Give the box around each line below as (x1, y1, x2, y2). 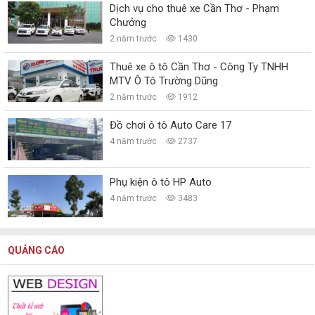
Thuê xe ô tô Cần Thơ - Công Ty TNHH (110, 60, 289, 74)
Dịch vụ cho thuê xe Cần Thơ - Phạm (110, 2, 280, 15)
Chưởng (110, 16, 147, 30)
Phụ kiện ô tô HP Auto (110, 176, 212, 189)
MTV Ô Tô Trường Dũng (110, 75, 219, 88)
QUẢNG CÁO (8, 245, 65, 257)
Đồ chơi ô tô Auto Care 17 (110, 119, 232, 132)
